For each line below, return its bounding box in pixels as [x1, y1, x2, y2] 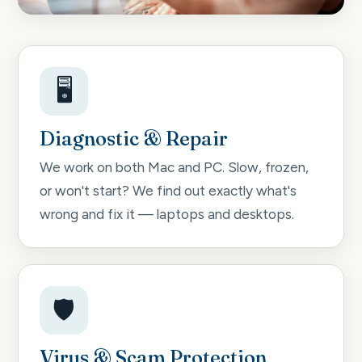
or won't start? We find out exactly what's [40, 182, 297, 199]
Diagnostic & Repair [40, 127, 228, 151]
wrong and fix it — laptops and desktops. [40, 205, 294, 222]
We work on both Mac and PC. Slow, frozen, [40, 158, 309, 175]
